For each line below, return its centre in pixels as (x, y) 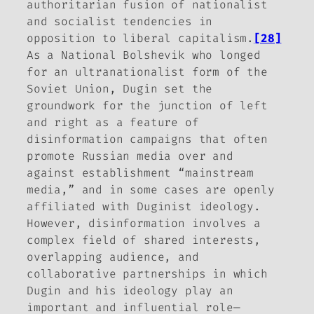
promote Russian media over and (130, 156)
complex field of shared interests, (144, 240)
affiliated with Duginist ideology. (144, 206)
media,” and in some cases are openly (151, 189)
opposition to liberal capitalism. (141, 38)
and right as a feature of (113, 122)
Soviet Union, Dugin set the (120, 88)
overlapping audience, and (113, 257)
